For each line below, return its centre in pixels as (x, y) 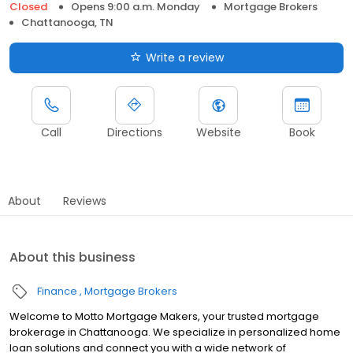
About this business (72, 257)
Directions (135, 132)
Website (218, 132)
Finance (57, 291)
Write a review (184, 57)
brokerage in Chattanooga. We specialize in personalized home (175, 332)
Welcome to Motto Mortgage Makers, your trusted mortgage (164, 316)
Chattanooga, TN (67, 22)
